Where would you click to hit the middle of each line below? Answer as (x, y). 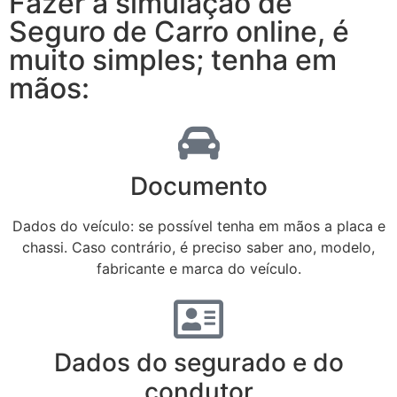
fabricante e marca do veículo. (198, 268)
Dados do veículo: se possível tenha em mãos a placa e (198, 226)
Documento (198, 186)
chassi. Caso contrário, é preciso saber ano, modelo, (198, 247)
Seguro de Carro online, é (179, 31)
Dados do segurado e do (198, 362)
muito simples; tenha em (173, 59)
